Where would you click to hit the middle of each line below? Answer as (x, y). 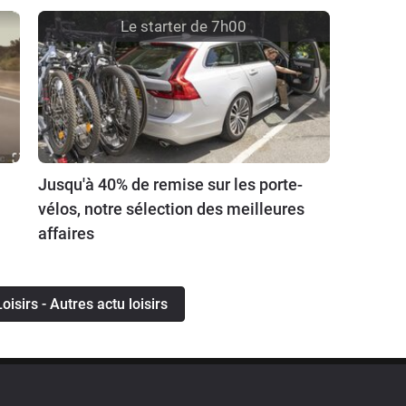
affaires (66, 234)
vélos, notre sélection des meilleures (171, 209)
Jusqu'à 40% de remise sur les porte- (170, 185)
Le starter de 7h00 (184, 26)
